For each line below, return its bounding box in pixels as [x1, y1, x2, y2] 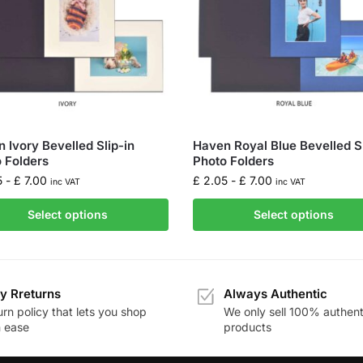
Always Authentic [224, 285, 327, 301]
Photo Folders [193, 152, 275, 169]
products [224, 320, 271, 335]
